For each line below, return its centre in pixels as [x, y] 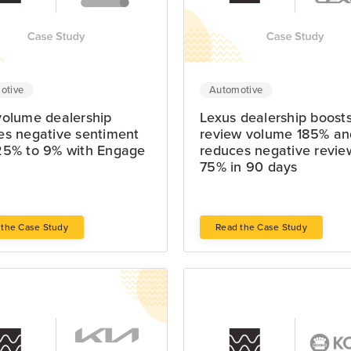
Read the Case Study [261, 227]
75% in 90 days [249, 167]
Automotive [236, 90]
